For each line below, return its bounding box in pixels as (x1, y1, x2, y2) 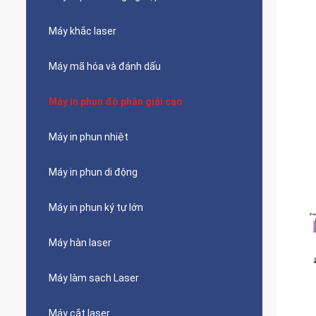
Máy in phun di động (49, 166, 138, 178)
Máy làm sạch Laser (49, 272, 139, 284)
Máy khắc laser (49, 25, 116, 37)
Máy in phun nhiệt (49, 131, 128, 142)
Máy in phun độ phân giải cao (49, 96, 183, 107)
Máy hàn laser (49, 237, 111, 248)
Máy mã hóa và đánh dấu (49, 61, 161, 72)
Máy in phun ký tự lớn (49, 202, 143, 213)
